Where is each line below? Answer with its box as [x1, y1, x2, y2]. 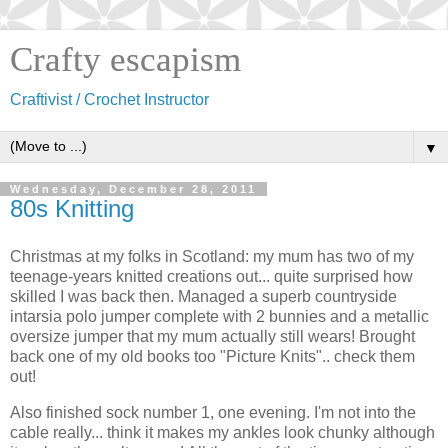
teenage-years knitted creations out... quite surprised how [10, 267, 413, 285]
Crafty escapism [10, 40, 241, 78]
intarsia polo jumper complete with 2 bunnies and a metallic [10, 307, 429, 325]
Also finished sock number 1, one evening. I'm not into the [10, 403, 416, 421]
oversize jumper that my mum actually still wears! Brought [10, 327, 415, 345]
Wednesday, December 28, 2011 [10, 183, 257, 195]
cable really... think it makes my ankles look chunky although [10, 423, 435, 441]
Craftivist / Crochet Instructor [10, 91, 209, 108]
